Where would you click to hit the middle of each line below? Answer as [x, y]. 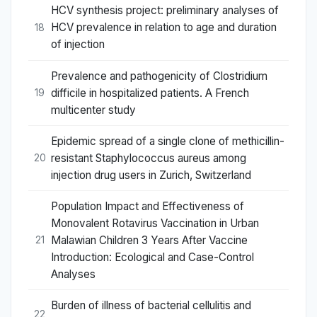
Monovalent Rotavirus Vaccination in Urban [155, 223]
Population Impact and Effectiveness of [148, 206]
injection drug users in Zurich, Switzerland [151, 175]
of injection [78, 45]
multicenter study [93, 110]
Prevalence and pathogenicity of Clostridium [159, 76]
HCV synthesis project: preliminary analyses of [165, 11]
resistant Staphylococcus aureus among [149, 158]
